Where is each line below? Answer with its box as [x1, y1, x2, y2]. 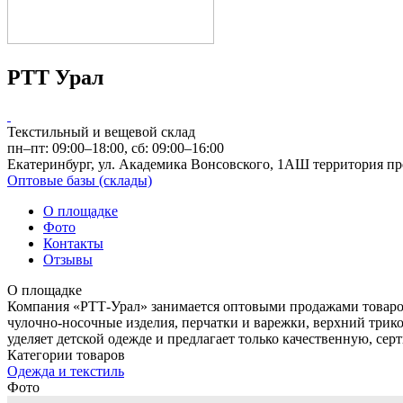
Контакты [43, 235, 103, 251]
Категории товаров [7, 346, 125, 363]
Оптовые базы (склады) [7, 172, 152, 188]
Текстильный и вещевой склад [7, 123, 195, 139]
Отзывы [43, 251, 93, 267]
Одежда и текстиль [7, 363, 124, 379]
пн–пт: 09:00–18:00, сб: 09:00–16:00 [7, 139, 224, 156]
